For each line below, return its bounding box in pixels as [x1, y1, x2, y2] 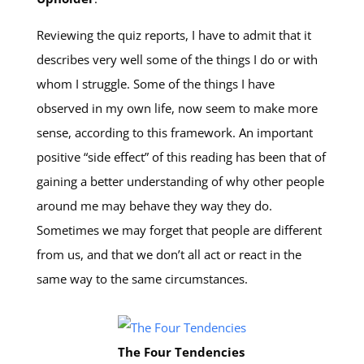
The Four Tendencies [117, 344, 245, 360]
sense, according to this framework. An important [36, 124, 313, 141]
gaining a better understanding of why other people [36, 173, 324, 189]
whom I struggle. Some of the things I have [36, 76, 275, 92]
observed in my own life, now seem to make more [36, 100, 318, 116]
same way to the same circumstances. [36, 271, 248, 287]
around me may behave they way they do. [36, 197, 272, 214]
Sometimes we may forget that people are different [36, 222, 322, 238]
